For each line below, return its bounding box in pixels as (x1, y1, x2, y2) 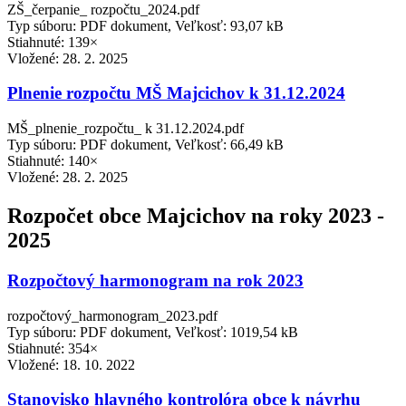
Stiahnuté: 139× (7, 34, 98, 50)
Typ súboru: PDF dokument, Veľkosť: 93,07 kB (7, 17, 284, 34)
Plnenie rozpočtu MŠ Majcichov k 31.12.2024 (7, 83, 345, 103)
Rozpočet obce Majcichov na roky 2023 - (7, 204, 384, 228)
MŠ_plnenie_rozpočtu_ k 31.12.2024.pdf (7, 121, 244, 137)
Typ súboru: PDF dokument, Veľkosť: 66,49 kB (7, 137, 284, 153)
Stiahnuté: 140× (7, 153, 98, 169)
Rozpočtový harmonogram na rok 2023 (7, 271, 304, 290)
